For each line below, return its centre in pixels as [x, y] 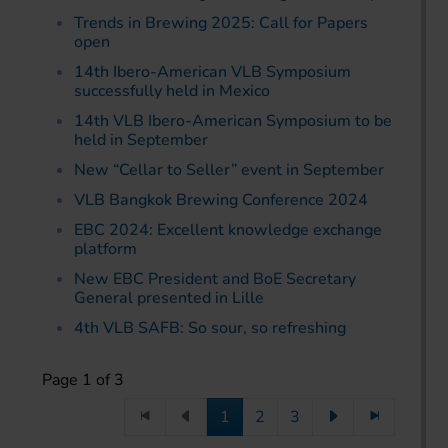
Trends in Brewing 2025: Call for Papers [221, 23]
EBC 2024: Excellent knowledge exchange [228, 230]
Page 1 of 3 [83, 380]
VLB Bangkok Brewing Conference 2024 [221, 200]
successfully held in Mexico [172, 91]
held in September [141, 140]
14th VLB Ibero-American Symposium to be [233, 121]
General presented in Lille [169, 298]
